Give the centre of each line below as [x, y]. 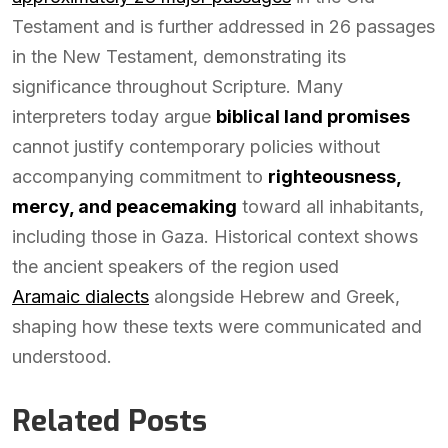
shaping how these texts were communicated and [217, 327]
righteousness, [334, 177]
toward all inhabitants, [330, 207]
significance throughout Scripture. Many [177, 87]
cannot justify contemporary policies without [196, 147]
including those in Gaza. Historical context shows [215, 237]
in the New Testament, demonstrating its [179, 57]
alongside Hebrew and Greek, [274, 297]
